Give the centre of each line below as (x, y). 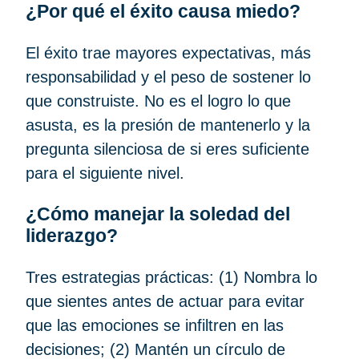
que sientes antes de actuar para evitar (165, 301)
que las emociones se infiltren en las (155, 325)
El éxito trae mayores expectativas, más (168, 52)
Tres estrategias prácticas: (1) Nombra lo (171, 277)
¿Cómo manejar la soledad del (158, 214)
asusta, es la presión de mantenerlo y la (168, 125)
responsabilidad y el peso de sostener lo (168, 77)
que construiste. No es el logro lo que (158, 101)
